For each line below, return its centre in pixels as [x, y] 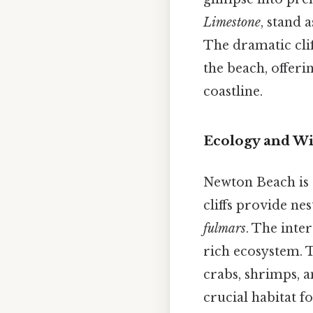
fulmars [225, 229]
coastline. [233, 92]
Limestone [232, 23]
